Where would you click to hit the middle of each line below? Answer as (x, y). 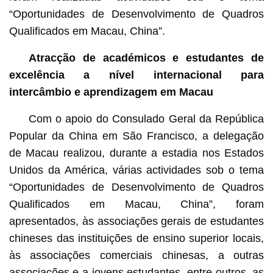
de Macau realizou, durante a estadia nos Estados (136, 153)
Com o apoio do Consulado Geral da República (146, 119)
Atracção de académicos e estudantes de (146, 58)
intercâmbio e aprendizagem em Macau (111, 92)
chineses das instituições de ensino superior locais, (136, 238)
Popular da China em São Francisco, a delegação (136, 136)
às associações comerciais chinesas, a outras (136, 255)
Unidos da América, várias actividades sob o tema (136, 170)
